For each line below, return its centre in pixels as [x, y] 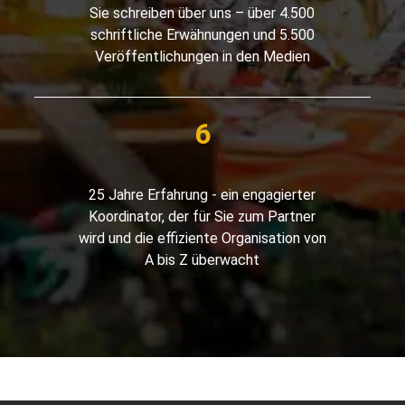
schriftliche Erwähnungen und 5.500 [202, 35]
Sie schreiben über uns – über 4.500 [202, 14]
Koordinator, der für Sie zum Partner [202, 217]
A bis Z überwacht [202, 260]
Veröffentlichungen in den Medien [202, 57]
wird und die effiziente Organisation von [202, 239]
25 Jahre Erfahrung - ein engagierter [202, 195]
